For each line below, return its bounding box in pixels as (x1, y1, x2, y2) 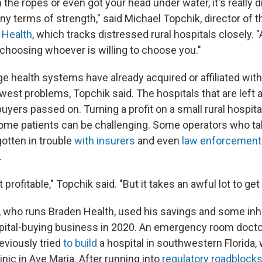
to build (63, 237, 97, 249)
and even (135, 135, 182, 147)
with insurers (74, 135, 135, 147)
